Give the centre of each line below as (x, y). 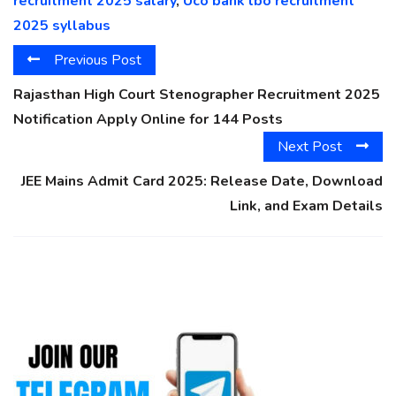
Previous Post (98, 60)
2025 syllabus (62, 25)
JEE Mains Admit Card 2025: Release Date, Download (202, 182)
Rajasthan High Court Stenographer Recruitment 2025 (197, 95)
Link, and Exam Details (306, 206)
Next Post (310, 147)
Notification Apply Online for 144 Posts (148, 120)
